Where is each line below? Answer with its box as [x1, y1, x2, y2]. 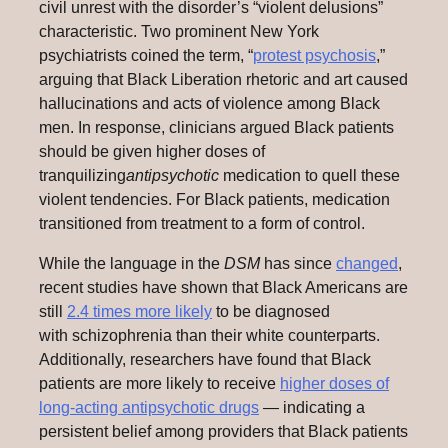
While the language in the [39, 255, 224, 273]
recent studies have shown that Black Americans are [39, 279, 408, 297]
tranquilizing [39, 167, 126, 185]
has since [264, 255, 336, 273]
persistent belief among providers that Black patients [39, 423, 408, 441]
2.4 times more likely [67, 303, 212, 321]
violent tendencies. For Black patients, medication [39, 191, 390, 209]
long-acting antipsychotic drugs [39, 399, 259, 417]
